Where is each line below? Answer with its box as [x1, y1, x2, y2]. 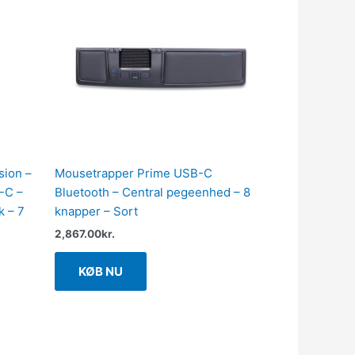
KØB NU [78, 264, 123, 279]
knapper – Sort [54, 204, 138, 219]
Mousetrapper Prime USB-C [54, 166, 212, 181]
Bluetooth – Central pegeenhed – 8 [54, 185, 250, 200]
